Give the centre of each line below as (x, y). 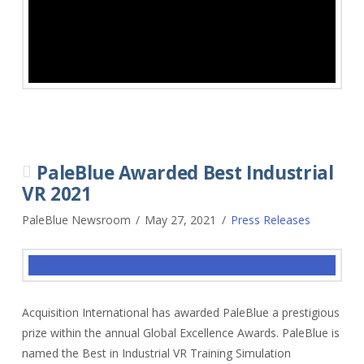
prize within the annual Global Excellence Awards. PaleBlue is (180, 332)
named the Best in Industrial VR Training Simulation (156, 353)
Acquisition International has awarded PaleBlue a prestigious (180, 312)
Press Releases (271, 219)
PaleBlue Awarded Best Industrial (185, 172)
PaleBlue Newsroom (76, 219)
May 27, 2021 (181, 219)
